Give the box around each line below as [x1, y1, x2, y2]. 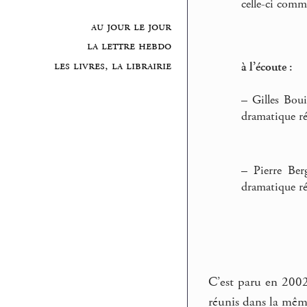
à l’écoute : [241, 59, 293, 75]
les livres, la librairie [53, 58, 171, 74]
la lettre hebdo [86, 38, 171, 54]
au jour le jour [90, 19, 171, 34]
